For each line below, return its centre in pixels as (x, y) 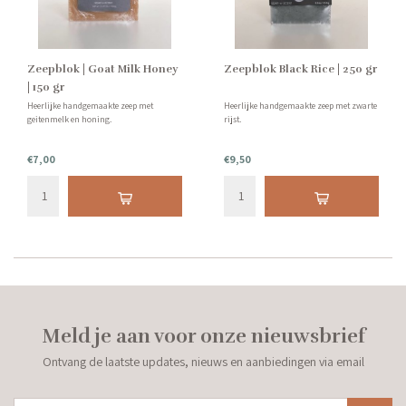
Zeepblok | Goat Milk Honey (103, 68)
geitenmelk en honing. (70, 119)
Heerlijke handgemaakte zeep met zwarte (301, 105)
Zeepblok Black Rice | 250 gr (301, 68)
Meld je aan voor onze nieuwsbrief (203, 335)
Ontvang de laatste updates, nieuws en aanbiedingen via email (203, 361)
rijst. (233, 119)
